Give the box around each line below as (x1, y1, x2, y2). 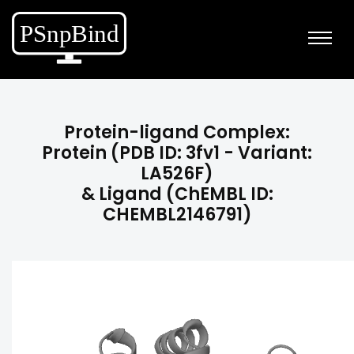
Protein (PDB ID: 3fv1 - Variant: (42, 141, 312, 165)
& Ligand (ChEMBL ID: (81, 182, 273, 206)
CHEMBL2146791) (102, 202, 252, 227)
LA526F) (141, 161, 213, 186)
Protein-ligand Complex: (64, 120, 290, 145)
